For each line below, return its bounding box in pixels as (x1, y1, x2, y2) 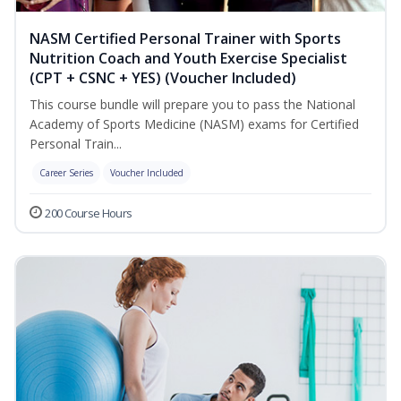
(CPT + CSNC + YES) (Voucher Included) (30, 68, 296, 89)
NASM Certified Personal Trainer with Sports (30, 29, 341, 49)
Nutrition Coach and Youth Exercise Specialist (30, 48, 347, 69)
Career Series (39, 166, 93, 180)
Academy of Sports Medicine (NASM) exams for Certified (30, 115, 359, 133)
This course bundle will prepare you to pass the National (30, 96, 355, 114)
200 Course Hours (45, 205, 132, 222)
